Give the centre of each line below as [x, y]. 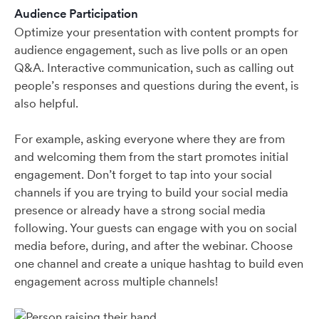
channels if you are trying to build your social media [151, 192]
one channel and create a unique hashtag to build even [159, 263]
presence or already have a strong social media [140, 210]
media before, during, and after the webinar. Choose [153, 246]
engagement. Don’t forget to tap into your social [143, 174]
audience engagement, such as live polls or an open [151, 50]
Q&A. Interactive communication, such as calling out [154, 68]
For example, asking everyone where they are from [150, 139]
